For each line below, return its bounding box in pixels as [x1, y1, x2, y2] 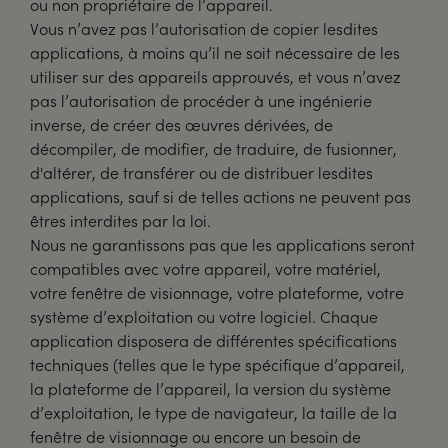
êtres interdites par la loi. [30, 210, 211, 231]
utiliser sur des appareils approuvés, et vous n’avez [30, 66, 401, 87]
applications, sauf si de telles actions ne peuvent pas [30, 186, 411, 207]
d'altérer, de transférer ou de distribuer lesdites [30, 162, 373, 183]
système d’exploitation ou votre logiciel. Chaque [30, 306, 378, 327]
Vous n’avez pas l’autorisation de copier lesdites [30, 18, 378, 39]
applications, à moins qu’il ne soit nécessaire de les [30, 42, 400, 63]
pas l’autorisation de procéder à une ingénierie [30, 90, 372, 111]
